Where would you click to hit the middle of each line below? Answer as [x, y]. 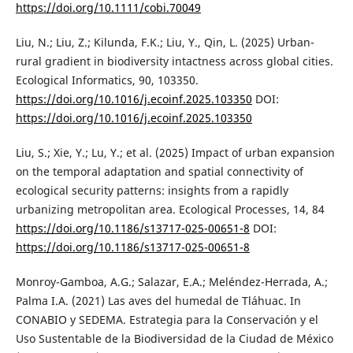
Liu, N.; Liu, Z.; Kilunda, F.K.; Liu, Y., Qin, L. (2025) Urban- [165, 43]
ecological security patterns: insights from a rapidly [152, 191]
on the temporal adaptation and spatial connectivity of [159, 172]
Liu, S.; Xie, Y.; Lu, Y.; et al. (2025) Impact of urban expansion [175, 153]
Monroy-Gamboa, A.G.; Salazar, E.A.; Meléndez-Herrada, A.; [171, 282]
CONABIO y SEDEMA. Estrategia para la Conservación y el [167, 320]
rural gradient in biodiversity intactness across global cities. [174, 61]
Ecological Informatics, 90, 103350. [107, 80]
